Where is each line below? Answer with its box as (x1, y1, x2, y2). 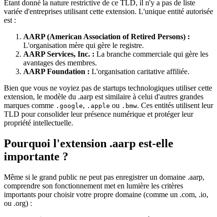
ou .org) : (4, 199, 32, 208)
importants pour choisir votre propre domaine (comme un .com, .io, (4, 190, 208, 199)
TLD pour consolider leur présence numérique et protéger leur (4, 110, 193, 119)
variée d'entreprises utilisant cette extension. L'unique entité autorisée (4, 7, 213, 16)
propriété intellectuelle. (4, 119, 73, 127)
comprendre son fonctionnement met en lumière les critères (4, 182, 183, 190)
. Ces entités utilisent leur (137, 101, 213, 110)
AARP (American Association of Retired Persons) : (23, 32, 190, 41)
